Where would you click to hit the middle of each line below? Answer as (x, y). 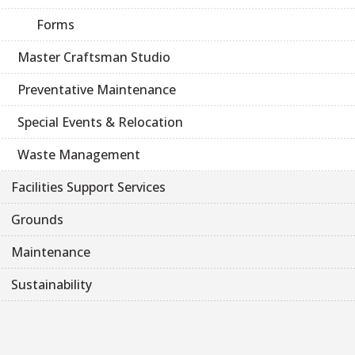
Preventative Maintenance (97, 90)
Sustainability (52, 285)
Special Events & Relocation (100, 122)
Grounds (37, 220)
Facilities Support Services (88, 187)
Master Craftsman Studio (94, 57)
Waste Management (79, 155)
